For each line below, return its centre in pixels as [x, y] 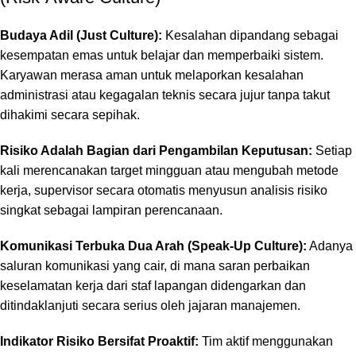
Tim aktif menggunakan [266, 341]
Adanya [330, 246]
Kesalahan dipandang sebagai [250, 35]
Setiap [332, 150]
